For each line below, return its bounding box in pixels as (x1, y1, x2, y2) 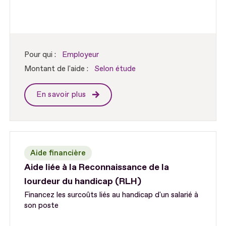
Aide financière (30, 148, 86, 158)
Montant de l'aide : (24, 64, 89, 74)
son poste (24, 201, 59, 211)
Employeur (62, 50, 99, 60)
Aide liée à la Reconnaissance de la (24, 161, 169, 174)
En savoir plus (36, 90, 88, 100)
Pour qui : (24, 50, 56, 60)
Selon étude (94, 64, 136, 74)
